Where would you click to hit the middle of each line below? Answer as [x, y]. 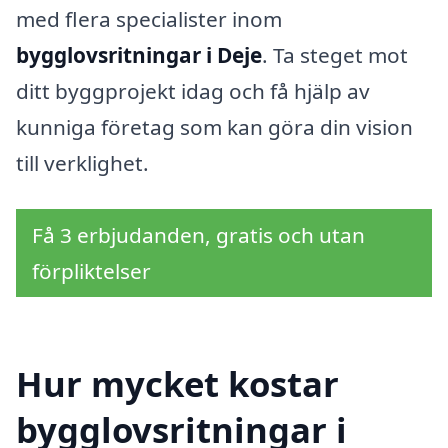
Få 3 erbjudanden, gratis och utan [198, 234]
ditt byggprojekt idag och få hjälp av [193, 90]
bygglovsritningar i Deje [139, 54]
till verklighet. [82, 162]
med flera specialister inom [149, 18]
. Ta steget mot [335, 54]
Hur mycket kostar [177, 384]
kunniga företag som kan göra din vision [214, 126]
